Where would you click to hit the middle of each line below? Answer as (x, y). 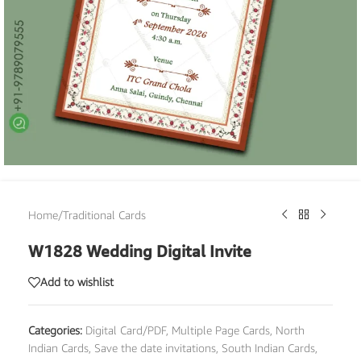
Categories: (55, 330)
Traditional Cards (104, 214)
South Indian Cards (268, 347)
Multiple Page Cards (221, 330)
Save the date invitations (155, 347)
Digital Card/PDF (126, 330)
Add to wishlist (77, 282)
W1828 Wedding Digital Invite (140, 250)
